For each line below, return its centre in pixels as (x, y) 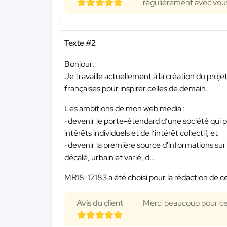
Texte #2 (80, 43)
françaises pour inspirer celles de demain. (136, 89)
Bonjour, (79, 64)
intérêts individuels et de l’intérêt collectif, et (141, 133)
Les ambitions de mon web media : (125, 109)
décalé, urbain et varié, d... (110, 158)
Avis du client (100, 203)
